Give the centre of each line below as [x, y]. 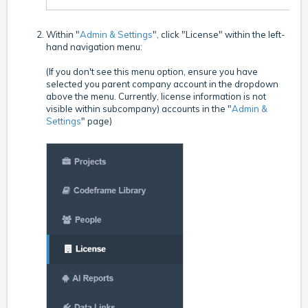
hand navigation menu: [94, 46]
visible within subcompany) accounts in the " [139, 108]
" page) [97, 121]
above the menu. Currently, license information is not [156, 96]
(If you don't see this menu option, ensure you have [152, 71]
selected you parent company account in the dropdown [162, 84]
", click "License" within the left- [219, 34]
